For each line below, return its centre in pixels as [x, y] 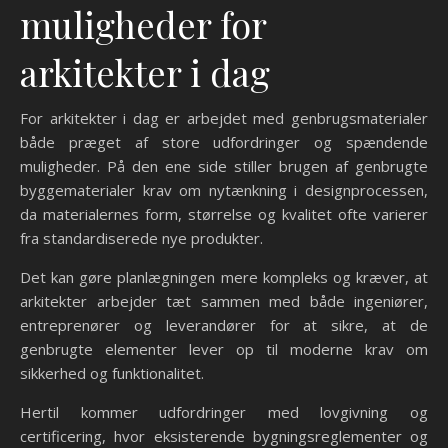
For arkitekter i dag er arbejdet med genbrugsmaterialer [224, 118]
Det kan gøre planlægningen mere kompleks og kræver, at [224, 277]
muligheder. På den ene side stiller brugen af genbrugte [224, 166]
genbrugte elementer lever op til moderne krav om [224, 349]
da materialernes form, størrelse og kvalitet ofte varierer [224, 214]
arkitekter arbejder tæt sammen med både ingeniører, [224, 301]
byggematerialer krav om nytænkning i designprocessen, [224, 190]
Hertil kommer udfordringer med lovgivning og [224, 412]
